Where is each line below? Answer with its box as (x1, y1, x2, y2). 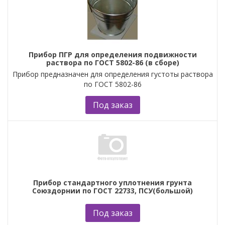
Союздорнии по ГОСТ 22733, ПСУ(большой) (32, 185, 193, 195)
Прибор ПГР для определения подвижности (28, 49, 197, 59)
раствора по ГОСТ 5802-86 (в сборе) (46, 57, 179, 67)
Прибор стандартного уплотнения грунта (33, 177, 192, 187)
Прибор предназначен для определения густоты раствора (12, 69, 213, 79)
